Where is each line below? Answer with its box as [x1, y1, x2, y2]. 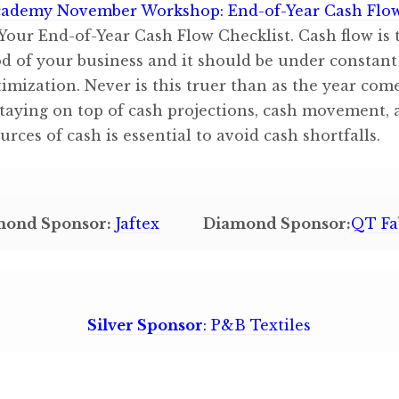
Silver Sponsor [87, 316, 204, 335]
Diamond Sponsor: [202, 214, 351, 232]
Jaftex [111, 214, 160, 232]
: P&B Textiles [203, 316, 312, 335]
